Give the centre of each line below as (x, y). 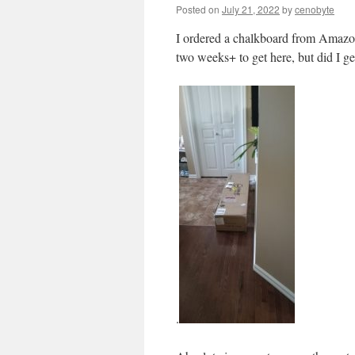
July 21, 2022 (251, 9)
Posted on (198, 9)
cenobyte (315, 9)
